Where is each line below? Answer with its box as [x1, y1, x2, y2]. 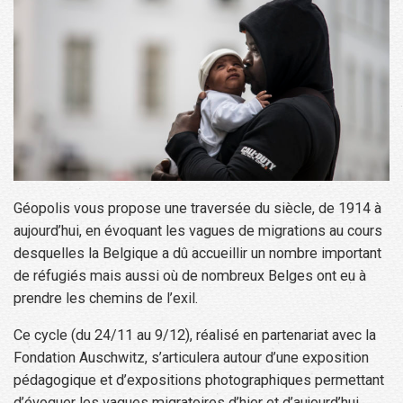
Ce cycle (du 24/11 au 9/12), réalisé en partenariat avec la [13, 327, 376, 345]
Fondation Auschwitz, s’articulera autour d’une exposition [13, 349, 369, 367]
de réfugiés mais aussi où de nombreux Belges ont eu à [13, 266, 366, 284]
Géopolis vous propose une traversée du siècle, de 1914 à [13, 199, 381, 217]
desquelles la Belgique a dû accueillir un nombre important [13, 244, 381, 262]
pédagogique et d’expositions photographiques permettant [13, 372, 384, 390]
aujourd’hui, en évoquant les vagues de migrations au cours [13, 221, 382, 239]
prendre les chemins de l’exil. [13, 289, 198, 307]
